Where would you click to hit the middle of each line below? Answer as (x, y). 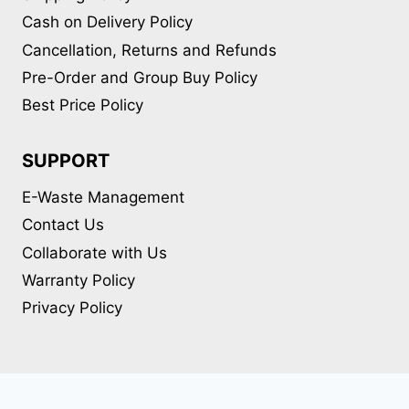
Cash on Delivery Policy (107, 22)
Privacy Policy (72, 308)
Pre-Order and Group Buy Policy (140, 78)
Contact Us (63, 225)
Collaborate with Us (94, 252)
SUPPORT (66, 161)
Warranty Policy (79, 280)
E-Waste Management (103, 197)
